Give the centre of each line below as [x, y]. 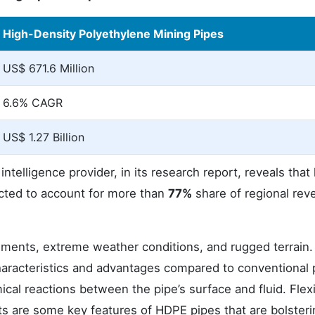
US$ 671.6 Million [49, 68]
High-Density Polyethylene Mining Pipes [113, 34]
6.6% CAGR [33, 103]
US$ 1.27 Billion [44, 137]
